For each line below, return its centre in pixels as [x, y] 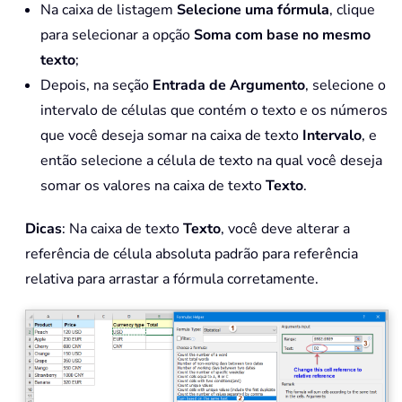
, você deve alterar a [285, 229]
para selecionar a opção [117, 35]
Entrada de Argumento [229, 86]
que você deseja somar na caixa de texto [171, 136]
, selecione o [345, 86]
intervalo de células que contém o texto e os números [214, 111]
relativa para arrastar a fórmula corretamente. [172, 280]
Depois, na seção [96, 86]
